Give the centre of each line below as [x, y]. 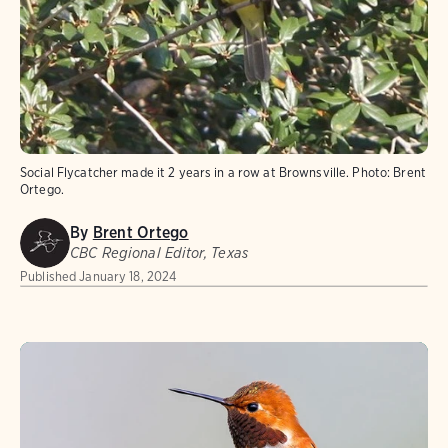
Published [48, 277]
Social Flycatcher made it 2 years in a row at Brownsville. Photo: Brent [223, 173]
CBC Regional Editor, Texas [159, 253]
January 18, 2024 [128, 277]
